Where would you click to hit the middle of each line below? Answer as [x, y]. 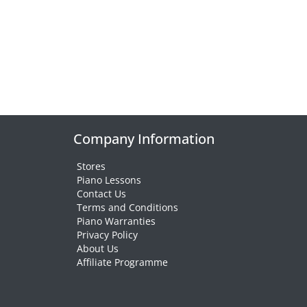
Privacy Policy [107, 235]
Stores [91, 166]
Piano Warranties [116, 221]
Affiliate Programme [122, 262]
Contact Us [101, 194]
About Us [98, 248]
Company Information [144, 139]
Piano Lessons [109, 180]
